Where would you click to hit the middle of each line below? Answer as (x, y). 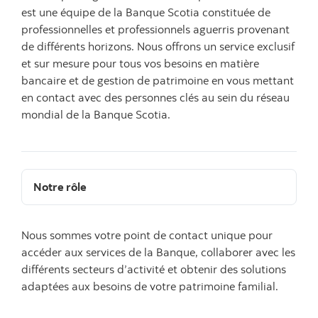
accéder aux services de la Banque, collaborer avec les (158, 252)
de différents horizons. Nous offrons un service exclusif (158, 46)
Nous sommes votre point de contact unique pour (147, 235)
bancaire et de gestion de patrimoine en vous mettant (158, 81)
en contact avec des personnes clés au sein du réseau (155, 98)
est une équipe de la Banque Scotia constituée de (146, 12)
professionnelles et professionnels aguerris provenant (155, 29)
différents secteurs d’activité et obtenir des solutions (154, 269)
